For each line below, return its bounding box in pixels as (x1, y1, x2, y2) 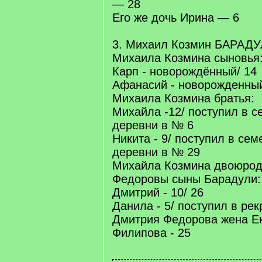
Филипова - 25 (112, 226, 191, 239)
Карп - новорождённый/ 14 (112, 65, 257, 78)
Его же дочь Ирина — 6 (112, 11, 239, 24)
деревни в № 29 (112, 146, 200, 158)
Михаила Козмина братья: (112, 92, 254, 105)
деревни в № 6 (112, 119, 194, 132)
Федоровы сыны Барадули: (112, 173, 261, 185)
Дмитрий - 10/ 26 (112, 186, 204, 199)
